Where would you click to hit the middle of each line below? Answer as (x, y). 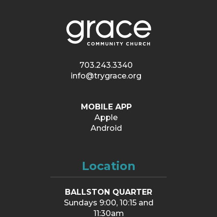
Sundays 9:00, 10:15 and (108, 203)
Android (106, 128)
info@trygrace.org (106, 76)
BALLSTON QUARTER (108, 192)
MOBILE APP (106, 107)
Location (108, 166)
